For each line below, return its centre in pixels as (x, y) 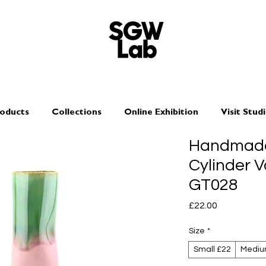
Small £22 (212, 249)
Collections (77, 113)
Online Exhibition (161, 113)
